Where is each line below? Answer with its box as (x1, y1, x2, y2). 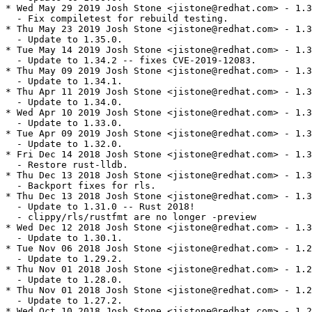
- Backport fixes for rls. (6, 180, 156, 192)
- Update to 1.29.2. (6, 253, 123, 265)
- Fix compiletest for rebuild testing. (6, 13, 228, 24)
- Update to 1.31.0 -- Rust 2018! (6, 201, 195, 212)
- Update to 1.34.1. (6, 76, 123, 87)
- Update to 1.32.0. (6, 139, 123, 150)
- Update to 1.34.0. (6, 97, 123, 108)
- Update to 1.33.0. (6, 118, 123, 129)
